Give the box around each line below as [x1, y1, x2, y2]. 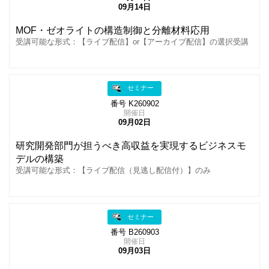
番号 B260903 [110, 228, 159, 237]
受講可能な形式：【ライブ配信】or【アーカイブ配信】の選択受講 [16, 37, 249, 46]
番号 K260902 [110, 99, 159, 108]
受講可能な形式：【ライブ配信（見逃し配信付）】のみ [16, 166, 211, 175]
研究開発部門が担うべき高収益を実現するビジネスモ [16, 140, 246, 151]
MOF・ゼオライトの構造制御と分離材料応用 [16, 25, 210, 35]
